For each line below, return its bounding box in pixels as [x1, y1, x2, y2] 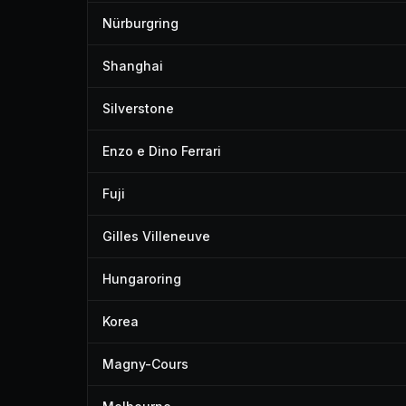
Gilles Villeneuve [102, 228, 210, 244]
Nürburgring [102, 15, 179, 31]
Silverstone [102, 101, 174, 116]
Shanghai [102, 58, 163, 73]
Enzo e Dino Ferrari [102, 143, 221, 159]
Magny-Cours [102, 356, 188, 372]
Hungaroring [102, 271, 181, 286]
